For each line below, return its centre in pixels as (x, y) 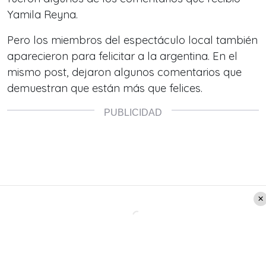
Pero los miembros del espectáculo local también (132, 40)
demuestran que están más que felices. (105, 88)
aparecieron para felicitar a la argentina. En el (122, 56)
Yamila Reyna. (42, 15)
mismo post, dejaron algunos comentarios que (124, 72)
